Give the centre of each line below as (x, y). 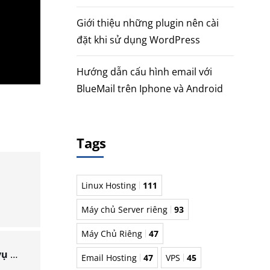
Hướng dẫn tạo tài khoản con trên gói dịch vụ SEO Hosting (14, 254)
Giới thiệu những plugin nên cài (148, 23)
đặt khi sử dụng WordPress (138, 39)
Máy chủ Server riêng (124, 210)
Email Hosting (109, 258)
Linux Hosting (109, 186)
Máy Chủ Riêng (112, 234)
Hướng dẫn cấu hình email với (144, 71)
